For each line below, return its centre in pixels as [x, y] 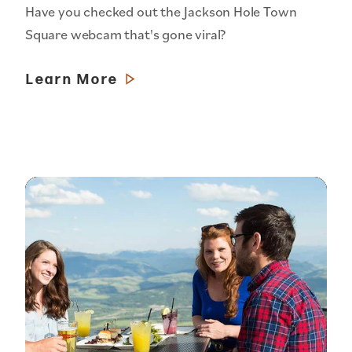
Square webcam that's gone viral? [126, 34]
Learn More [72, 80]
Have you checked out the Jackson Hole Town [161, 11]
